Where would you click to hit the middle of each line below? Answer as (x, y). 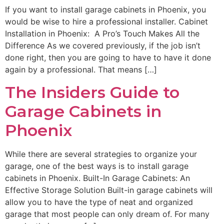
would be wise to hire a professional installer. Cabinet (106, 22)
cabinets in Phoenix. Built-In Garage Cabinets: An (97, 178)
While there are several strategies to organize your (101, 154)
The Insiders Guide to (92, 92)
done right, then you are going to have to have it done (108, 58)
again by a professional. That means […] (81, 70)
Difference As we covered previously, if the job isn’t (103, 46)
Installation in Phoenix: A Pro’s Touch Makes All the (102, 34)
